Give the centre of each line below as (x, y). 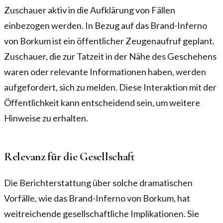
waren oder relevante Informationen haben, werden (105, 72)
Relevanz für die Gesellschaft (70, 157)
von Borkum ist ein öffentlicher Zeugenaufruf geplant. (109, 41)
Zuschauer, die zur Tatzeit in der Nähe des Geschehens (110, 56)
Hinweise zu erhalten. (46, 118)
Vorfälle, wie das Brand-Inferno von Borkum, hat (97, 198)
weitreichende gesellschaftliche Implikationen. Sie (102, 213)
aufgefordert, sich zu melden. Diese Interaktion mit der (110, 87)
